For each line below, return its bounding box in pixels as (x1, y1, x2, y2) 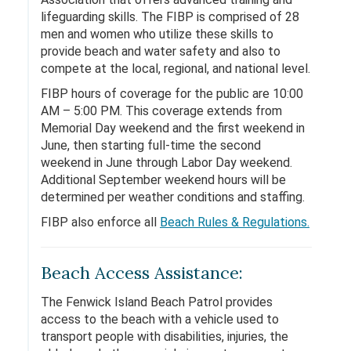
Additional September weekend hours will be (41, 172, 286, 187)
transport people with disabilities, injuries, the (41, 329, 288, 344)
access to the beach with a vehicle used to (41, 312, 279, 327)
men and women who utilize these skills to (41, 27, 273, 42)
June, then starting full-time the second (41, 138, 261, 153)
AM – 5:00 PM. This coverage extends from (41, 103, 282, 118)
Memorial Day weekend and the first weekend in (41, 121, 305, 136)
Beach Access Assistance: (41, 262, 243, 284)
